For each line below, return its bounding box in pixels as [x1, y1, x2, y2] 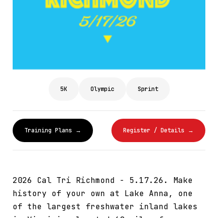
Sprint [137, 85, 158, 93]
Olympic [90, 85, 114, 93]
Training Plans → [24, 126, 81, 134]
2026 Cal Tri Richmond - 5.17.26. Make [13, 175, 193, 185]
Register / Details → [123, 126, 194, 134]
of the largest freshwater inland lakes [13, 201, 198, 212]
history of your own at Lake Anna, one [13, 188, 193, 199]
